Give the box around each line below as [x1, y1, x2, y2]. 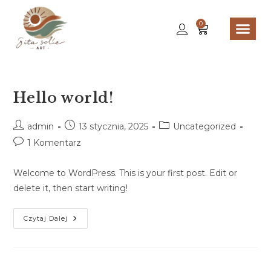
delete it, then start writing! [13, 182, 128, 194]
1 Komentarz [27, 137, 82, 148]
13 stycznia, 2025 [79, 120, 149, 132]
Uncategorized [173, 120, 237, 132]
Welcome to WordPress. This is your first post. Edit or [13, 167, 238, 178]
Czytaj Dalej [24, 214, 68, 223]
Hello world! [13, 88, 114, 106]
